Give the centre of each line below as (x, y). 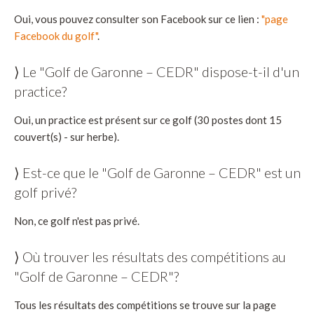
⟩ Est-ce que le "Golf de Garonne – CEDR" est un (157, 172)
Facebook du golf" (56, 35)
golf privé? (45, 192)
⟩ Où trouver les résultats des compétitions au (150, 256)
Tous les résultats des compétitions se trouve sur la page (145, 305)
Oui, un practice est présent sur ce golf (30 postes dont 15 (148, 120)
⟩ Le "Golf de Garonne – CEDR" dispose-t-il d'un (157, 71)
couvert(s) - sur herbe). (67, 136)
